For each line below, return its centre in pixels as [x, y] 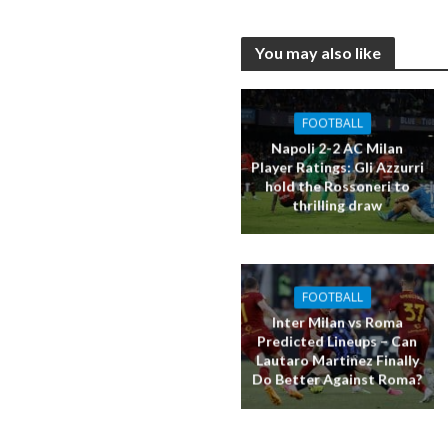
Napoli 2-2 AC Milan [337, 148]
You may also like [317, 53]
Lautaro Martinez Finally [337, 360]
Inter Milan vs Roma [337, 322]
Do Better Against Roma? [337, 379]
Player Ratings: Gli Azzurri [337, 167]
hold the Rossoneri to [337, 186]
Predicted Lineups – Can [337, 341]
